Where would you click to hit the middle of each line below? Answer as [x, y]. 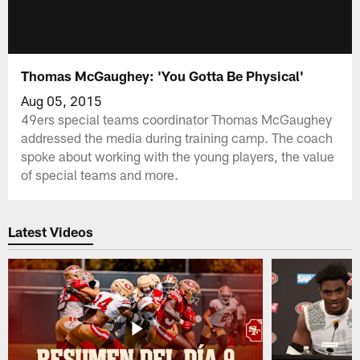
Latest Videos [51, 232]
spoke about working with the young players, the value [178, 155]
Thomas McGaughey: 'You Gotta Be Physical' [163, 75]
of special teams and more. [100, 174]
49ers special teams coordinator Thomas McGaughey [177, 119]
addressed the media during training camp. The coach [177, 137]
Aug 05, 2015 [62, 100]
